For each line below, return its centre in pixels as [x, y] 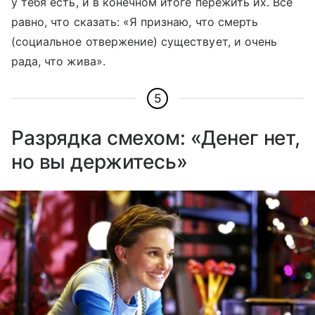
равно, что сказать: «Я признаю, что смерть [135, 21]
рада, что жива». [58, 61]
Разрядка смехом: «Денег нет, [156, 137]
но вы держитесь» [99, 161]
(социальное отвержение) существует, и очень [144, 41]
